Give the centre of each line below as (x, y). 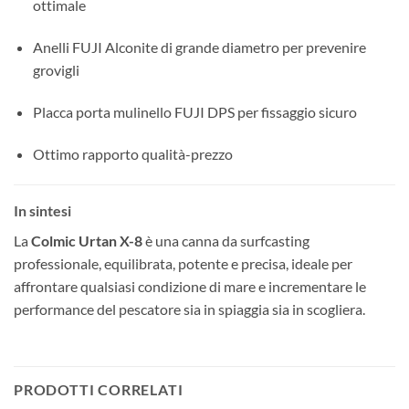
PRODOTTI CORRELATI (99, 390)
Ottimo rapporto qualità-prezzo (132, 153)
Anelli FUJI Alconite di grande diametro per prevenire (199, 47)
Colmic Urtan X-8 (87, 240)
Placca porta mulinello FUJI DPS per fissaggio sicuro (194, 111)
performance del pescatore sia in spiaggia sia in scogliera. (189, 309)
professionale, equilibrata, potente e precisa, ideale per (183, 263)
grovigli (56, 70)
